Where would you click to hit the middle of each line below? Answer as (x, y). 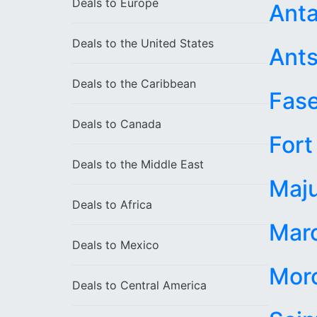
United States (177, 43)
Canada (141, 124)
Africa (136, 204)
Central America (163, 285)
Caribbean (168, 83)
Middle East (172, 164)
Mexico (140, 245)
